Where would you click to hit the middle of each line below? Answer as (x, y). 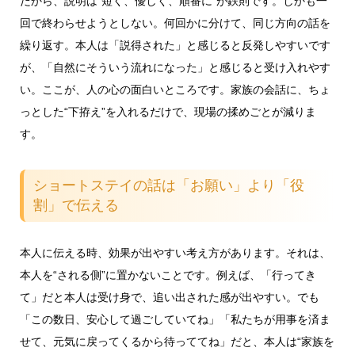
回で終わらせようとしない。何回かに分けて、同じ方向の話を (175, 23)
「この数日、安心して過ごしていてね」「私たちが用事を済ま (175, 319)
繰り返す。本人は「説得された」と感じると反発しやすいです (175, 46)
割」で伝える (76, 205)
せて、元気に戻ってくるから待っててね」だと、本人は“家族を (177, 341)
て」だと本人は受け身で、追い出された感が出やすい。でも (169, 297)
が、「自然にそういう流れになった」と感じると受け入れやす (175, 68)
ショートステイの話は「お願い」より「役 (169, 185)
